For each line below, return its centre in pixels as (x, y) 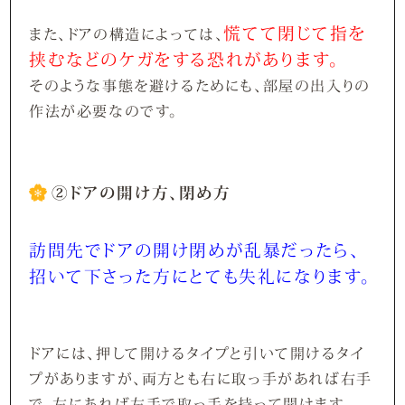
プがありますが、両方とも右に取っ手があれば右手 (201, 378)
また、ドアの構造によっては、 (127, 34)
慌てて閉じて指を (295, 33)
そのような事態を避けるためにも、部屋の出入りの (200, 85)
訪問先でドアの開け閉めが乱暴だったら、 (195, 250)
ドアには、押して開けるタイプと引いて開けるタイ (198, 353)
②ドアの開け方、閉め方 (141, 193)
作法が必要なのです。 (104, 111)
